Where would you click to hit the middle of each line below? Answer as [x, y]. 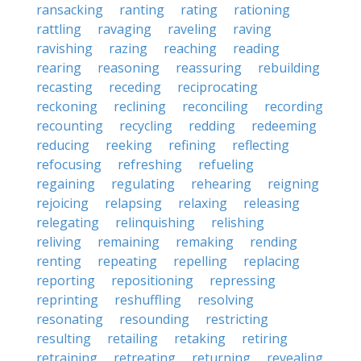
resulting [64, 338]
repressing [243, 280]
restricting [237, 319]
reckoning [67, 106]
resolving [226, 300]
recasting [64, 87]
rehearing [221, 184]
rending [274, 242]
